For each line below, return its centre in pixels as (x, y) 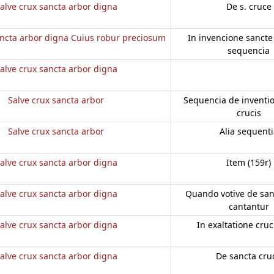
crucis (249, 113)
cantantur (249, 206)
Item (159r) (249, 162)
